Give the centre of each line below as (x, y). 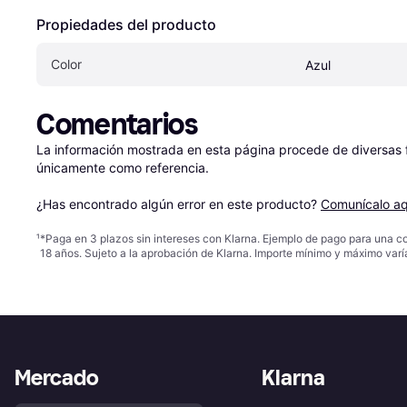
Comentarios (117, 125)
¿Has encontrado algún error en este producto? (179, 204)
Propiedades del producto (126, 25)
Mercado (57, 378)
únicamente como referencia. (123, 168)
